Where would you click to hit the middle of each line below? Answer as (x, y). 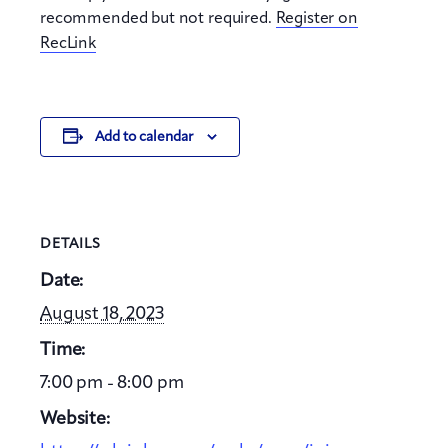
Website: (75, 418)
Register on (316, 18)
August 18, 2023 (102, 314)
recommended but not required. (158, 18)
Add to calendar (143, 136)
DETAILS (70, 244)
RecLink (68, 43)
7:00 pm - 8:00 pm (112, 383)
